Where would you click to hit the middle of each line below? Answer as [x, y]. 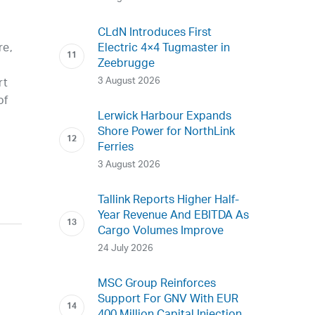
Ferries [116, 148]
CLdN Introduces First [155, 33]
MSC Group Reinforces [157, 284]
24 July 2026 [126, 248]
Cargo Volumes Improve [161, 231]
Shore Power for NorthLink [167, 132]
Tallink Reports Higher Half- [169, 200]
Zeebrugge [127, 64]
